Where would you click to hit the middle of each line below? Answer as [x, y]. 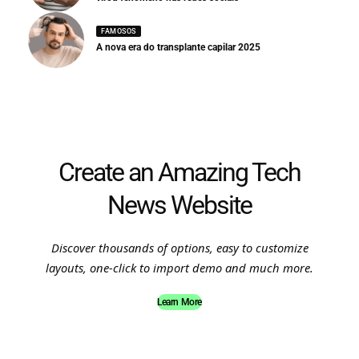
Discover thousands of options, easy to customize [179, 247]
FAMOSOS [119, 31]
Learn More [179, 302]
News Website [179, 205]
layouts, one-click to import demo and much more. [179, 267]
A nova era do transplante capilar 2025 [178, 48]
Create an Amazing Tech [179, 172]
